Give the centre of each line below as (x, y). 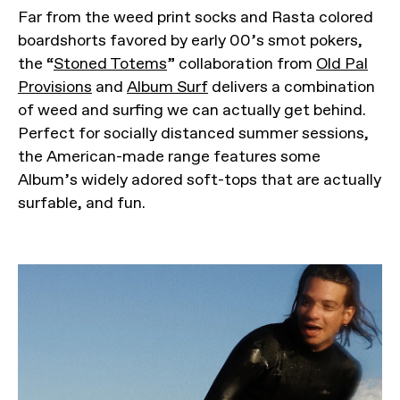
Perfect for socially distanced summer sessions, (193, 133)
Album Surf (167, 87)
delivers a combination (292, 87)
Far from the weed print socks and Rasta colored (196, 17)
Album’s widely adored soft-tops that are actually (200, 180)
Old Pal (342, 64)
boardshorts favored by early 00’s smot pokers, (190, 41)
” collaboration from (242, 64)
